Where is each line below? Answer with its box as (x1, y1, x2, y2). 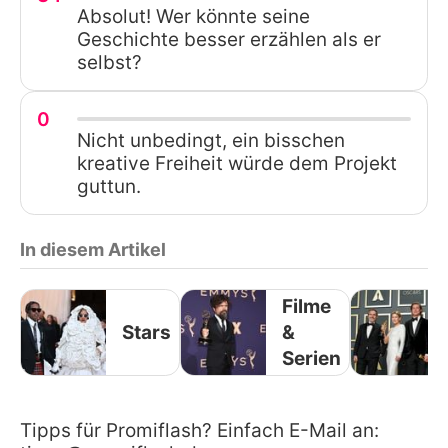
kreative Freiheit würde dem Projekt (77, 152, 397, 176)
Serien (282, 346, 341, 370)
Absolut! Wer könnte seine (77, 5, 310, 29)
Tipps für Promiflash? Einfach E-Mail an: (20, 419, 379, 443)
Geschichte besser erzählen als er (77, 28, 381, 52)
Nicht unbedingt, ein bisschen (77, 129, 345, 153)
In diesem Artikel (20, 239, 166, 261)
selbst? (77, 51, 142, 75)
